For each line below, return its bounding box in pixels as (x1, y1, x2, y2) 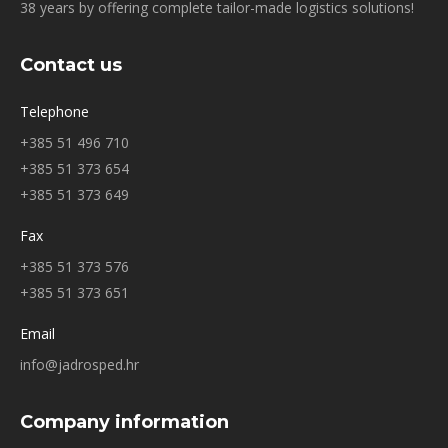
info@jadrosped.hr (20, 354, 139, 374)
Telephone (20, 101, 89, 121)
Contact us (20, 53, 122, 76)
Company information (20, 410, 229, 433)
